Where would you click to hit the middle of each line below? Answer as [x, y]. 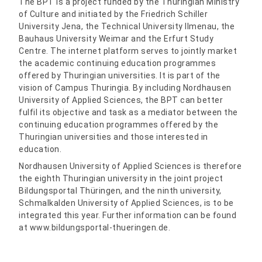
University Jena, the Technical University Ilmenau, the [127, 27]
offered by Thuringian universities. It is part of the [120, 76]
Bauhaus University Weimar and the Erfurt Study [116, 39]
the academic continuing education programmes [118, 63]
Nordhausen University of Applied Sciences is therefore [130, 166]
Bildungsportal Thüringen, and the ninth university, [120, 191]
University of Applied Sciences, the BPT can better [121, 100]
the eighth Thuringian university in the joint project [121, 179]
